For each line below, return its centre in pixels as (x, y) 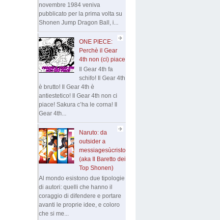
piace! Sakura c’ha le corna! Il (78, 105)
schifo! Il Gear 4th (102, 78)
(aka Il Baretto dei (102, 159)
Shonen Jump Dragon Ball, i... (79, 23)
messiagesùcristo (102, 151)
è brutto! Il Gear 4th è (67, 87)
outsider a (92, 142)
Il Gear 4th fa (96, 69)
